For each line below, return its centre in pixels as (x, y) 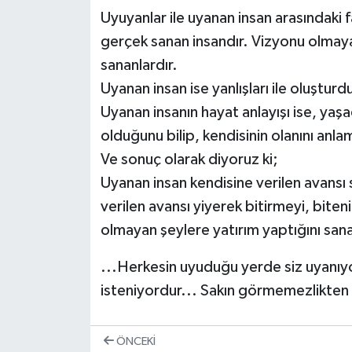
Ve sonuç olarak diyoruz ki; (189, 159)
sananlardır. (139, 65)
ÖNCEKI (134, 341)
